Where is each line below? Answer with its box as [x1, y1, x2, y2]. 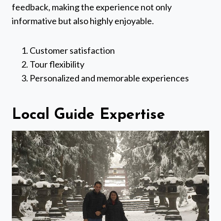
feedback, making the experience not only [12, 1, 172, 12]
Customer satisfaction [30, 44, 115, 56]
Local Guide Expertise [12, 107, 165, 123]
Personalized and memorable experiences [30, 72, 189, 83]
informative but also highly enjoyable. [12, 15, 154, 26]
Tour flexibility [30, 58, 84, 70]
